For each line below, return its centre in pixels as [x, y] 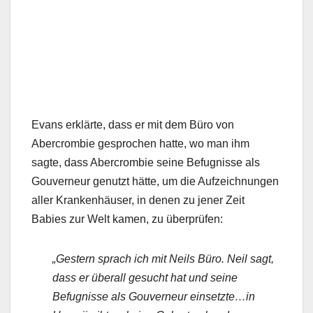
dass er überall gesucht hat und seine [145, 278]
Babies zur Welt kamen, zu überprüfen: [127, 219]
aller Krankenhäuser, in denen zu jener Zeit [138, 201]
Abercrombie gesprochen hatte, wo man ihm [140, 144]
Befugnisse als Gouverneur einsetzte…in [154, 297]
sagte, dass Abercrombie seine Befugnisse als [146, 163]
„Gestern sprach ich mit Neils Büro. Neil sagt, [163, 259]
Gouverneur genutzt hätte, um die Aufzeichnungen [155, 182]
